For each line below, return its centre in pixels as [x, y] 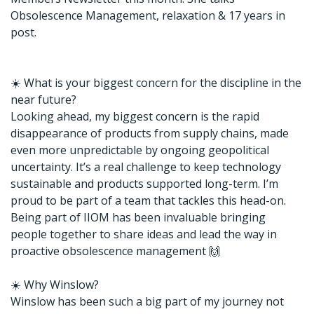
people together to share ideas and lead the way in [144, 234]
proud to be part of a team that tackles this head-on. [148, 200]
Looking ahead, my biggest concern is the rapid [135, 116]
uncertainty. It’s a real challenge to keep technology [146, 167]
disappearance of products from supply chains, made [150, 133]
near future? [43, 100]
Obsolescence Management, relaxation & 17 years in [148, 15]
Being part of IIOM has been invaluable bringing [138, 217]
